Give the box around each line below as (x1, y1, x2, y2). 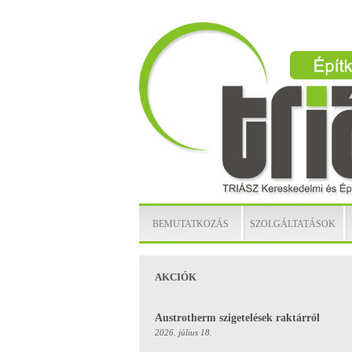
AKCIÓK (155, 271, 196, 283)
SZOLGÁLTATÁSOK (249, 218, 335, 229)
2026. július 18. (155, 328, 212, 337)
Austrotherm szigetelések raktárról (155, 312, 320, 324)
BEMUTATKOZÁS (152, 218, 229, 229)
